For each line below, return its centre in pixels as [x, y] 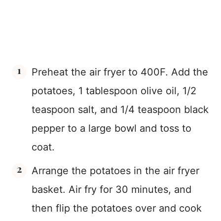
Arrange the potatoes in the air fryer [115, 170]
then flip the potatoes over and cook [117, 208]
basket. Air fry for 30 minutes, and [111, 189]
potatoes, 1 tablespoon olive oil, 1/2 [114, 91]
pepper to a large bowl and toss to [111, 128]
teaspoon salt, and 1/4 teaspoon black [120, 109]
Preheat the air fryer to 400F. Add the [120, 72]
